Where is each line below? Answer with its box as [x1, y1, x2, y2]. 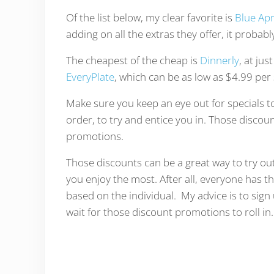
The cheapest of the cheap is [65, 53, 200, 67]
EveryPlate [65, 69, 114, 84]
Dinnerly [199, 53, 239, 67]
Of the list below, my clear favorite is [65, 10, 235, 24]
